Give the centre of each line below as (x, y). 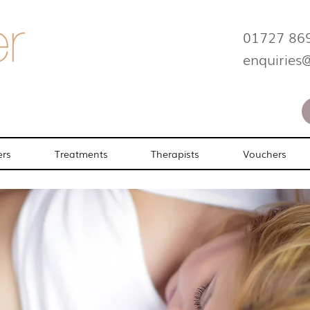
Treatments (81, 154)
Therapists (175, 154)
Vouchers (265, 154)
